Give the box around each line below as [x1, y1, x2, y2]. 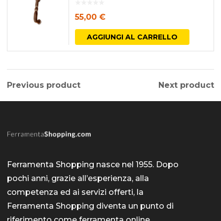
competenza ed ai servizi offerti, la [7, 187, 144, 197]
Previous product [7, 80, 80, 90]
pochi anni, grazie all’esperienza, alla [7, 174, 149, 183]
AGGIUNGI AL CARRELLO [87, 32, 178, 41]
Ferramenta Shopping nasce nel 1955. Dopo [7, 160, 179, 169]
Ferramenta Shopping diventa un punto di [7, 201, 174, 211]
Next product [158, 80, 214, 90]
